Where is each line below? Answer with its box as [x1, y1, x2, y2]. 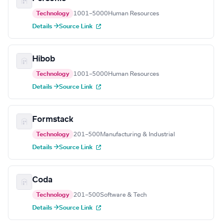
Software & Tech [100, 192, 147, 198]
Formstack [32, 115, 73, 124]
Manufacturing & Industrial [100, 131, 175, 138]
